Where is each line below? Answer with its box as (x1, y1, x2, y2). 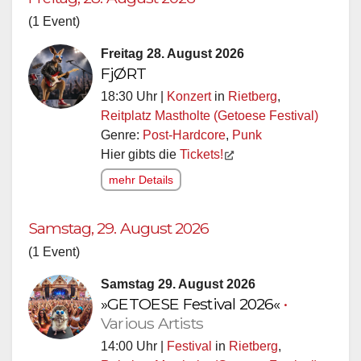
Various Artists (101, 313, 203, 333)
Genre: (101, 127, 143, 142)
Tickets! (180, 147, 223, 161)
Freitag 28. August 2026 (101, 46, 244, 60)
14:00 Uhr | (101, 338, 167, 353)
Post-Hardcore (143, 127, 226, 142)
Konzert (167, 89, 211, 103)
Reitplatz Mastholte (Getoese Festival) (101, 108, 318, 122)
